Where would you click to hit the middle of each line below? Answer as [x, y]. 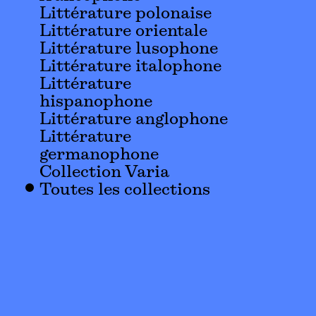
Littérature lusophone [129, 49]
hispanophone [96, 102]
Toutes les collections [125, 190]
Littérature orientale [123, 32]
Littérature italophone [130, 67]
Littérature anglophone [134, 120]
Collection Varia [104, 173]
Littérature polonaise [126, 14]
